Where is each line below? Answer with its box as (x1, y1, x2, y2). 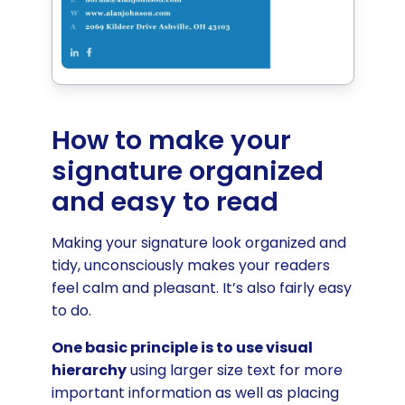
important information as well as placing (51, 381, 339, 403)
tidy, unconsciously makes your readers (51, 254, 330, 276)
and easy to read (51, 183, 278, 220)
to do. (51, 299, 95, 321)
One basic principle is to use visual (51, 336, 313, 358)
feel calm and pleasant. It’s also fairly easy (51, 277, 352, 298)
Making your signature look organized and (51, 231, 346, 253)
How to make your (51, 121, 291, 158)
